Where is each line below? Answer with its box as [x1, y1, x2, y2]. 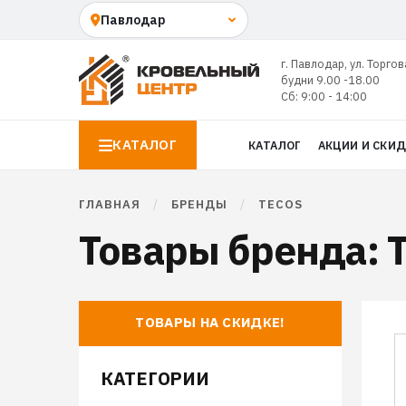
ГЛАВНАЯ [79, 197, 140, 212]
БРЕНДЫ [168, 197, 231, 212]
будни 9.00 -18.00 [280, 72, 380, 87]
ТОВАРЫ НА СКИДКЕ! [135, 314, 285, 331]
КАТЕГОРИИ [101, 366, 209, 391]
